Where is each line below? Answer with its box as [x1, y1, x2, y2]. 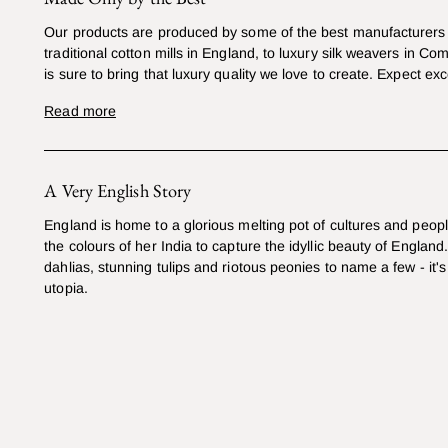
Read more [44, 103, 116, 120]
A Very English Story [44, 179, 192, 203]
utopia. [44, 280, 88, 297]
